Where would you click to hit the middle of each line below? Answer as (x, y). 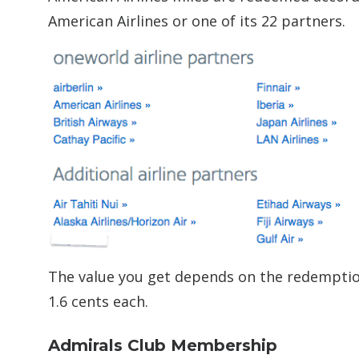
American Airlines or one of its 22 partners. (197, 21)
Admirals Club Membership (163, 346)
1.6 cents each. (98, 302)
